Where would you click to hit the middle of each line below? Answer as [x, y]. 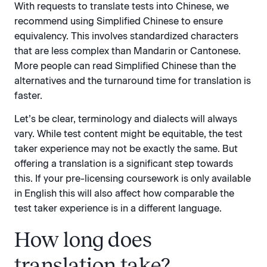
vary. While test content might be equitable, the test [128, 134]
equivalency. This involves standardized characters [126, 36]
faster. [28, 95]
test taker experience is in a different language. [118, 209]
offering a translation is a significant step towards [124, 164]
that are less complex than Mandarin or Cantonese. [128, 51]
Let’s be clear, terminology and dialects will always [126, 119]
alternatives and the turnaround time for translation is [133, 80]
